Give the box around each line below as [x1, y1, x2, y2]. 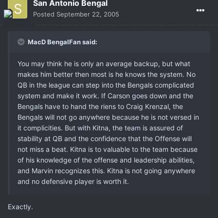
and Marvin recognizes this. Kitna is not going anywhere [18, 166, 195, 175]
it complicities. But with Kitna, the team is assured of [18, 124, 183, 132]
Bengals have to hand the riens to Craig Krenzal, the [18, 102, 183, 111]
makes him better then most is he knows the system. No [18, 70, 196, 79]
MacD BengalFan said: [26, 38, 97, 46]
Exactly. [8, 202, 33, 211]
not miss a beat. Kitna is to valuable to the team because [18, 145, 198, 154]
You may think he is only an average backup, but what [18, 59, 190, 68]
